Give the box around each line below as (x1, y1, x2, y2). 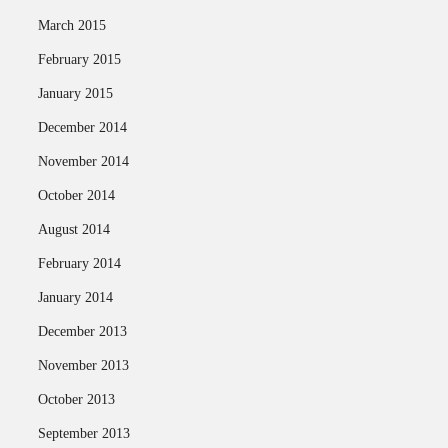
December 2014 (37, 120, 127, 135)
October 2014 (37, 188, 115, 203)
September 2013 (37, 426, 130, 441)
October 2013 (37, 392, 115, 407)
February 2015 (37, 52, 121, 67)
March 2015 (37, 18, 106, 33)
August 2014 (37, 222, 110, 237)
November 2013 (37, 358, 129, 373)
